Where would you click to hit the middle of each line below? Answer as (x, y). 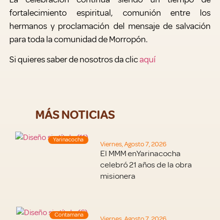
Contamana (69, 215)
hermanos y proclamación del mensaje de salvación (110, 26)
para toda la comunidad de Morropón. (78, 39)
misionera (118, 176)
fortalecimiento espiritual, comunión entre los (110, 13)
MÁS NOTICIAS (73, 115)
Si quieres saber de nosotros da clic (74, 60)
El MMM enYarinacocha (141, 153)
